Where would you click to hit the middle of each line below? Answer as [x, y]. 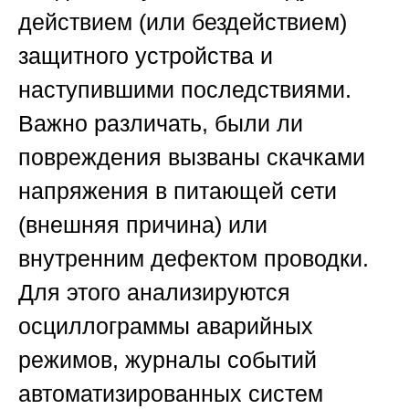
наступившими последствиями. [185, 90]
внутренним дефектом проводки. [194, 259]
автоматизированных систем [171, 394]
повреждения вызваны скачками [192, 157]
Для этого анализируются [154, 293]
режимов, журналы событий [168, 360]
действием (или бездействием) [183, 22]
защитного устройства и [146, 56]
